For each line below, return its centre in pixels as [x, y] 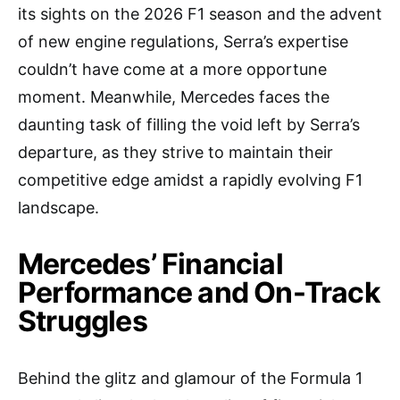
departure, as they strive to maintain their [175, 153]
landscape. [58, 208]
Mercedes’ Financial [150, 264]
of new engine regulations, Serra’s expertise [183, 42]
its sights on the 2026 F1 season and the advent [200, 14]
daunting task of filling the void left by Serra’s [189, 125]
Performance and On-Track [199, 293]
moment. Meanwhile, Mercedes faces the [174, 97]
